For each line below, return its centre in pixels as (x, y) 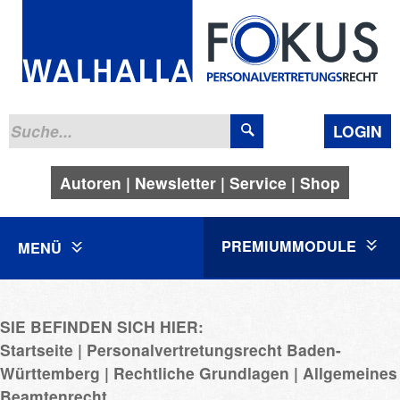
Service (258, 182)
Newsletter (175, 182)
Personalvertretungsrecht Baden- (214, 349)
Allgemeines (350, 372)
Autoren (91, 182)
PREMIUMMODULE (291, 246)
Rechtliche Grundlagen (201, 372)
